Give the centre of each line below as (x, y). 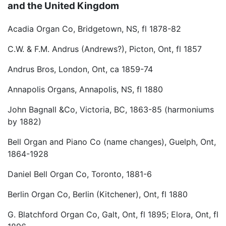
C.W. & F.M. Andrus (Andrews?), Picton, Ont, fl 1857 (105, 49)
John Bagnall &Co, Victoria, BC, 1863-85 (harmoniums (111, 110)
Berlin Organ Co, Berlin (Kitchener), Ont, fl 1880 (98, 194)
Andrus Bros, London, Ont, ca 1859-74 (80, 69)
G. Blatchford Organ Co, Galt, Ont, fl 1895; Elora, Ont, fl (113, 215)
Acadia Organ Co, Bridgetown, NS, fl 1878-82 (94, 29)
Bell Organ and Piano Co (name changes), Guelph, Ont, (112, 142)
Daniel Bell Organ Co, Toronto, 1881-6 (80, 174)
